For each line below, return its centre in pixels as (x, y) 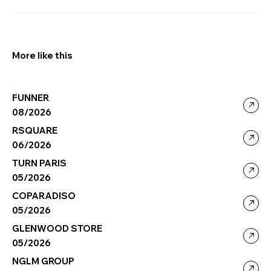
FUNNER (31, 98)
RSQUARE (35, 131)
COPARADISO (44, 196)
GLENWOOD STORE (57, 229)
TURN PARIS (40, 163)
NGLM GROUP (44, 261)
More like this (42, 56)
